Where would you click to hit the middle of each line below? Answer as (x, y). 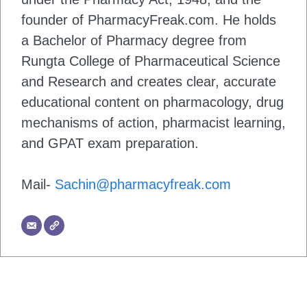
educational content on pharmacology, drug (152, 102)
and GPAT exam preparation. (110, 144)
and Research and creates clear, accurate (149, 82)
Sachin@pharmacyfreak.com (143, 185)
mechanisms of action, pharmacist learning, (153, 123)
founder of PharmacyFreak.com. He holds (149, 20)
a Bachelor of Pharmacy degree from (134, 41)
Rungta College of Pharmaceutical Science (151, 61)
